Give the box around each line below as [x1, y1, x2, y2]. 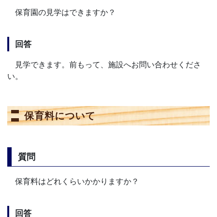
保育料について [24, 110, 95, 122]
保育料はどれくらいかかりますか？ [7, 176, 139, 186]
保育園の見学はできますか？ [7, 7, 116, 17]
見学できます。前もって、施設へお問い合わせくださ [7, 60, 201, 70]
